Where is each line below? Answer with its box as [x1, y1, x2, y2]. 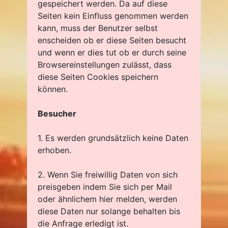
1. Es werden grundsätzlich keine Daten [38, 133, 188, 143]
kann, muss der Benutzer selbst [38, 23, 158, 33]
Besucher [38, 108, 76, 119]
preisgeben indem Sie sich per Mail [38, 182, 172, 192]
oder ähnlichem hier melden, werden [38, 194, 177, 204]
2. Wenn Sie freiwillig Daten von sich [38, 169, 178, 180]
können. [38, 84, 68, 94]
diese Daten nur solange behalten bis [38, 206, 180, 216]
